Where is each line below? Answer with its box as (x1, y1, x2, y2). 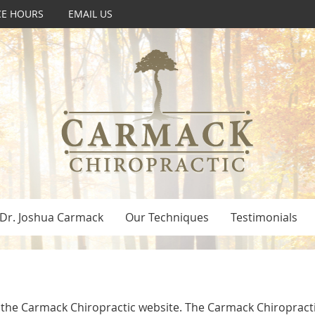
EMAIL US (68, 7, 112, 20)
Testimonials (230, 210, 297, 225)
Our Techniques (124, 210, 209, 225)
